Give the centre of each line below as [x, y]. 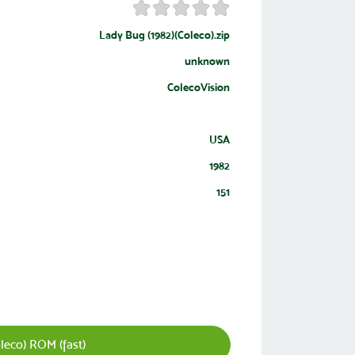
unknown [207, 61]
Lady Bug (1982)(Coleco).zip [164, 35]
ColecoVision [198, 87]
